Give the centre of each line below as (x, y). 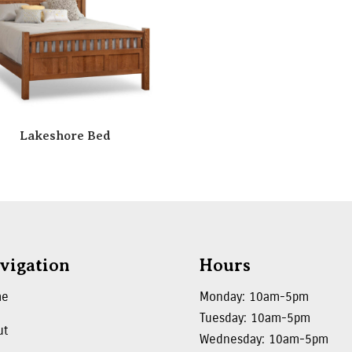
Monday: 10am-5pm (254, 296)
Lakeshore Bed (65, 136)
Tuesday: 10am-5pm (255, 317)
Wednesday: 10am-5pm (264, 339)
